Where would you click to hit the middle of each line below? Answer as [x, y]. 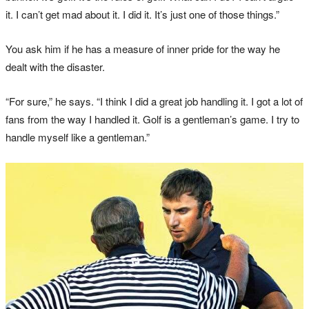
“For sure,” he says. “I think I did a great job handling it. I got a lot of [154, 101]
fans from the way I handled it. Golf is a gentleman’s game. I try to [152, 119]
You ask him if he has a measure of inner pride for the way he [143, 48]
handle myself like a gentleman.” [78, 137]
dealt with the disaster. [55, 66]
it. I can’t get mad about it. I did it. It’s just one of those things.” [142, 14]
